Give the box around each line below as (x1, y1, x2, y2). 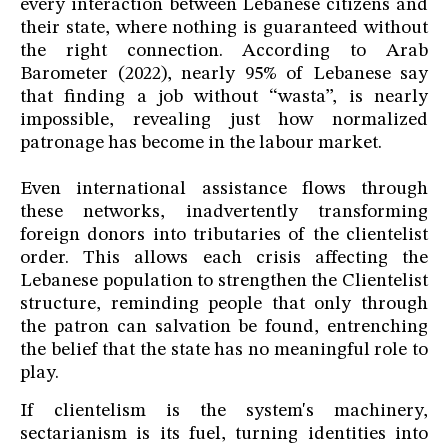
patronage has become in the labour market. (20, 134, 382, 154)
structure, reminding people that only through (20, 295, 428, 315)
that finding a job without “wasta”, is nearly (20, 88, 428, 108)
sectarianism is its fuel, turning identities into (20, 425, 428, 445)
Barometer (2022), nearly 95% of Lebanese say (20, 65, 428, 85)
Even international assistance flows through (20, 180, 428, 200)
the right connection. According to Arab (20, 42, 428, 62)
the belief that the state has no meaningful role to (20, 341, 428, 361)
